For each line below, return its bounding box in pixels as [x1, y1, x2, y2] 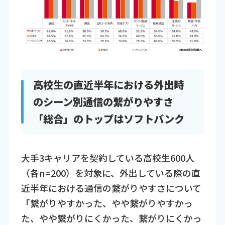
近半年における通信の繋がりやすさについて [21, 181, 201, 194]
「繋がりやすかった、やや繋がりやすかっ [21, 196, 193, 209]
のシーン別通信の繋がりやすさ [33, 94, 173, 109]
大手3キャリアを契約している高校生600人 [21, 151, 194, 164]
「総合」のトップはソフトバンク [33, 111, 184, 127]
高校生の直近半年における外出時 [33, 77, 184, 92]
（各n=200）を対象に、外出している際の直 [21, 166, 200, 179]
